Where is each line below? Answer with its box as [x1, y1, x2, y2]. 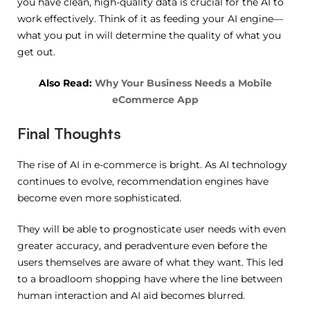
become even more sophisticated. [17, 191, 181, 204]
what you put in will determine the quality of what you [17, 28, 281, 42]
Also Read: [38, 76, 95, 89]
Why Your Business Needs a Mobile [94, 76, 272, 89]
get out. [17, 45, 55, 58]
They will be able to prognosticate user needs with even [17, 222, 286, 235]
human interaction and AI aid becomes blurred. [17, 289, 245, 302]
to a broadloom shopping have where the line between [17, 272, 282, 285]
